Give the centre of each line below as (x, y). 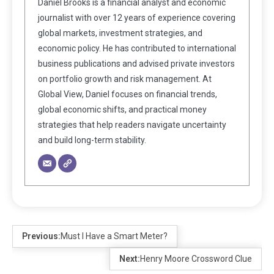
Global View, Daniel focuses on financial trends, (128, 94)
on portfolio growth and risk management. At (125, 79)
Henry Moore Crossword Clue (196, 258)
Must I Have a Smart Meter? (114, 236)
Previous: (41, 236)
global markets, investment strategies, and (120, 33)
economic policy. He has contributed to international (137, 48)
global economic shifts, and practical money (122, 109)
